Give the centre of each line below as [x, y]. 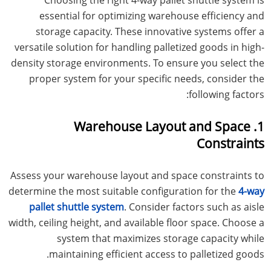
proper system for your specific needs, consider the [146, 78]
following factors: [226, 94]
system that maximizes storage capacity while [160, 238]
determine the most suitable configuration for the [123, 191]
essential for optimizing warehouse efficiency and [152, 15]
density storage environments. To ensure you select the [137, 63]
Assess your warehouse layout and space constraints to [137, 175]
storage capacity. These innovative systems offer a [150, 31]
